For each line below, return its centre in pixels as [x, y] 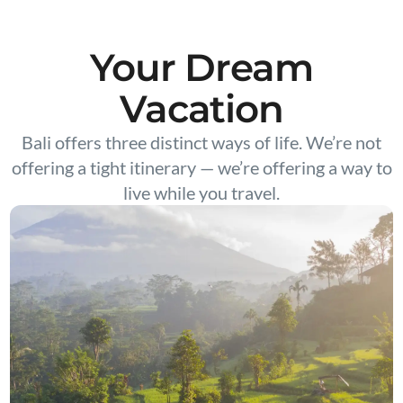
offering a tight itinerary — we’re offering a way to [201, 167]
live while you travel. [201, 193]
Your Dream [201, 67]
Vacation [201, 109]
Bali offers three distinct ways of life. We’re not [201, 142]
